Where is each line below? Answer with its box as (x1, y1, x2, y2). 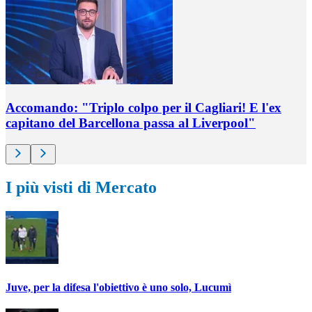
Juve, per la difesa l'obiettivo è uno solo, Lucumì (6, 281, 231, 293)
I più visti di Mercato (6, 178, 157, 196)
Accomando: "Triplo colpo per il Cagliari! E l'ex (6, 100, 281, 115)
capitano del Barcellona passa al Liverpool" (6, 116, 256, 130)
